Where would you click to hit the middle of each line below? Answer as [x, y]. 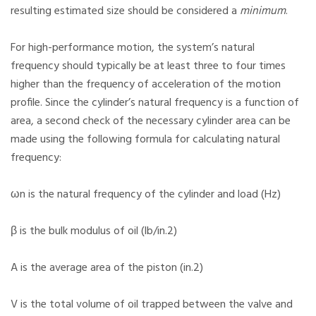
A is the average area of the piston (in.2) [107, 268]
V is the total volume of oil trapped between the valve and [152, 305]
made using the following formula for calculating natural [145, 140]
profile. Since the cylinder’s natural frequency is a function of [155, 103]
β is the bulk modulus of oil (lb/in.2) [94, 232]
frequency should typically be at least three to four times [148, 67]
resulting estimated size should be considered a [125, 12]
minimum [263, 12]
